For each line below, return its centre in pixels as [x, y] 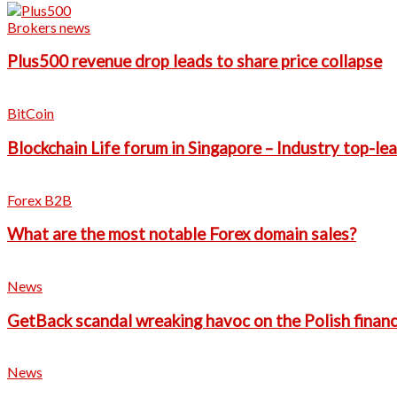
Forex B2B [39, 199]
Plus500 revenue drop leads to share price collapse [195, 62]
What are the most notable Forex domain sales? [182, 234]
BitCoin [31, 113]
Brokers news [49, 27]
